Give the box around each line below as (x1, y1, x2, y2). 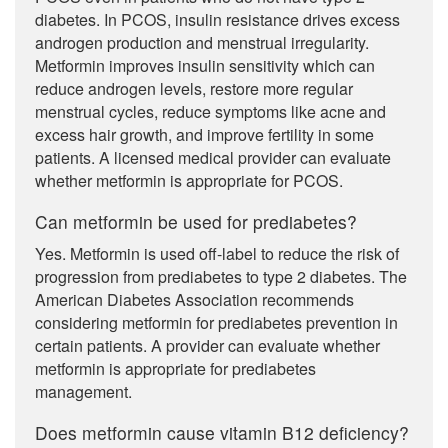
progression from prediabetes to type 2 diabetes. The (35, 265, 407, 288)
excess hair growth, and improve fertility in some (35, 123, 374, 146)
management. (35, 380, 132, 403)
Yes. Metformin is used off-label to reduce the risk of (35, 242, 399, 265)
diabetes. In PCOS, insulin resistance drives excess (35, 8, 400, 31)
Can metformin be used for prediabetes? (35, 209, 357, 234)
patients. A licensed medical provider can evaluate (35, 146, 391, 169)
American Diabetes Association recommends (35, 288, 354, 311)
